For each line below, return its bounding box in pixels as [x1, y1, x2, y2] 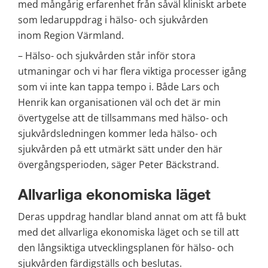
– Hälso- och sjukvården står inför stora [18, 48, 196, 62]
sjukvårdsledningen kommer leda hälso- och [18, 126, 217, 140]
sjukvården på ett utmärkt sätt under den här [18, 142, 223, 156]
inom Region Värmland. [18, 28, 124, 42]
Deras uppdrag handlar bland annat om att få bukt [18, 210, 246, 224]
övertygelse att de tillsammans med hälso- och [18, 111, 228, 124]
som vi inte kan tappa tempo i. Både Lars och [18, 80, 220, 93]
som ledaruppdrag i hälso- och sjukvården [18, 13, 208, 26]
